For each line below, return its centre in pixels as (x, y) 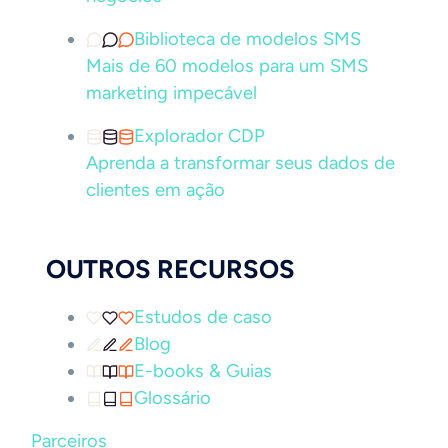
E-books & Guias (203, 371)
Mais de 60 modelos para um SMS (227, 66)
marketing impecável (171, 93)
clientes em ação (155, 190)
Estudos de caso (203, 317)
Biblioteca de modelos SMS (247, 39)
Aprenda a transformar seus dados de (240, 163)
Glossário (172, 398)
